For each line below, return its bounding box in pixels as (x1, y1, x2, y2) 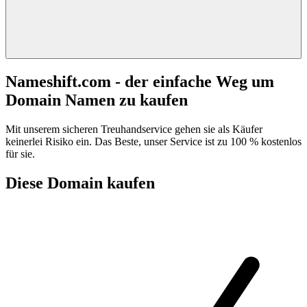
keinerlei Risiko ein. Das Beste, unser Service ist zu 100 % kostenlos (5, 135, 302, 147)
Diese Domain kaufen (5, 173, 155, 192)
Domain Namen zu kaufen (5, 90, 188, 109)
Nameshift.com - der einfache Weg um (5, 72, 274, 90)
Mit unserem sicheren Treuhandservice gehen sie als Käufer (5, 123, 262, 135)
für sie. (5, 147, 35, 160)
